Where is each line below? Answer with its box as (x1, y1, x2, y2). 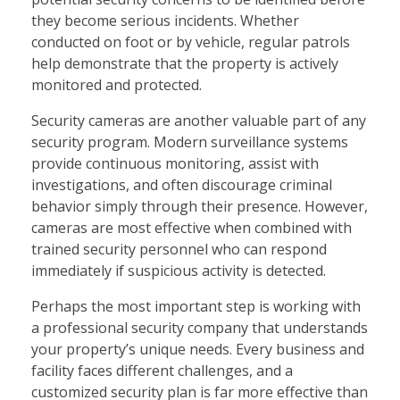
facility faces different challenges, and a (31, 361, 293, 381)
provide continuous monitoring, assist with (31, 154, 319, 174)
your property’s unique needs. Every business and (31, 339, 364, 360)
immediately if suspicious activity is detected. (31, 261, 326, 281)
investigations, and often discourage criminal (31, 175, 332, 196)
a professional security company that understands (31, 318, 368, 338)
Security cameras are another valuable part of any (31, 111, 366, 131)
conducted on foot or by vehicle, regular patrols (31, 32, 350, 53)
